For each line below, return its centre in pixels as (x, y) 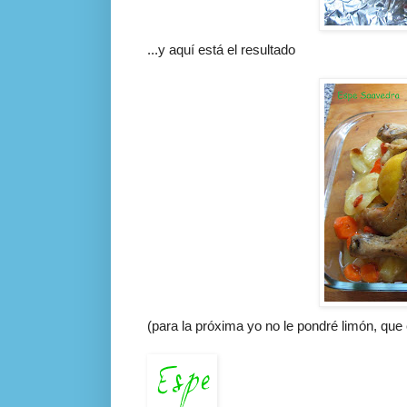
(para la (171, 325)
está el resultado (245, 49)
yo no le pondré (293, 325)
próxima (219, 325)
